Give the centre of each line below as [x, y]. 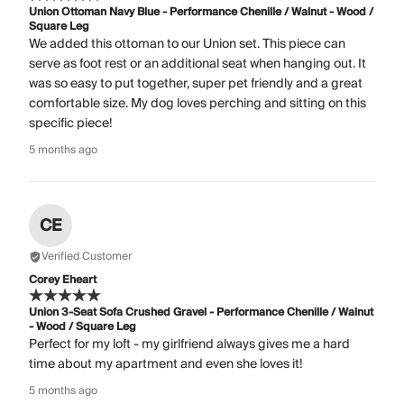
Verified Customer [87, 257]
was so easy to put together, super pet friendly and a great [196, 84]
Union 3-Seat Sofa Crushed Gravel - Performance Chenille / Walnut [201, 313]
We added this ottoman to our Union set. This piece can [187, 45]
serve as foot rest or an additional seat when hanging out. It [197, 64]
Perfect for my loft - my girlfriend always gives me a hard [189, 345]
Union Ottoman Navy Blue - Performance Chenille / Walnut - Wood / [201, 13]
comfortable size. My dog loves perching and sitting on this [197, 104]
